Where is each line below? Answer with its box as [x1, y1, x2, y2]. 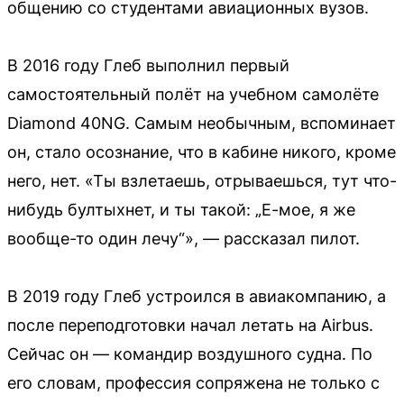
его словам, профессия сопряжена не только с [7, 373, 380, 392]
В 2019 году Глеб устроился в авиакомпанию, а [7, 287, 386, 306]
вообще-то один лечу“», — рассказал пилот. [7, 229, 360, 248]
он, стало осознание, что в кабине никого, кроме [7, 142, 396, 161]
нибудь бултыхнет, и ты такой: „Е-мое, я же [7, 200, 355, 219]
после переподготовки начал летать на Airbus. [7, 316, 373, 335]
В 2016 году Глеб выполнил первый [7, 56, 289, 75]
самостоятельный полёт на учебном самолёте [7, 85, 379, 104]
